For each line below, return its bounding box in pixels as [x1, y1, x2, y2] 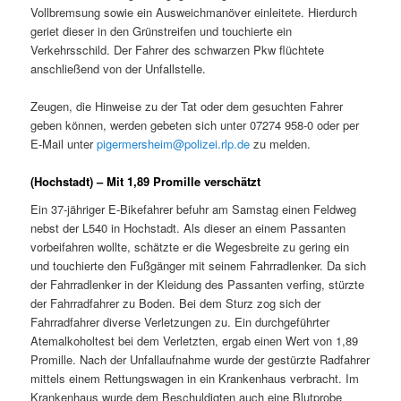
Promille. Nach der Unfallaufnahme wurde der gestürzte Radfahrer [30, 351, 371, 369]
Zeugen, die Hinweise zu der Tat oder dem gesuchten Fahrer [30, 97, 344, 115]
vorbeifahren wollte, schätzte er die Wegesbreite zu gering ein [30, 238, 350, 256]
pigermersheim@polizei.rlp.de [97, 134, 251, 152]
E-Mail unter [30, 134, 98, 152]
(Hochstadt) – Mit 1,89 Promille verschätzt [30, 172, 261, 190]
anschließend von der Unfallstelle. [30, 59, 207, 77]
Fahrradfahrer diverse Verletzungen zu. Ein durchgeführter [30, 313, 330, 331]
